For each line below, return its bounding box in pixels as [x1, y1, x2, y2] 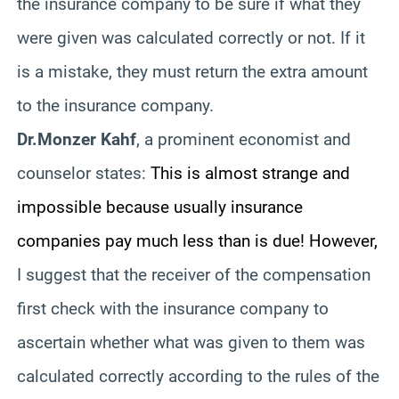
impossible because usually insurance [17, 196, 303, 217]
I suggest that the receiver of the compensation [17, 264, 370, 285]
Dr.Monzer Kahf [17, 128, 136, 150]
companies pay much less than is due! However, [17, 230, 378, 251]
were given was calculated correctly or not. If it [17, 27, 365, 48]
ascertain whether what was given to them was [17, 331, 365, 353]
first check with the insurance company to [17, 297, 329, 319]
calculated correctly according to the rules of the [17, 365, 379, 387]
